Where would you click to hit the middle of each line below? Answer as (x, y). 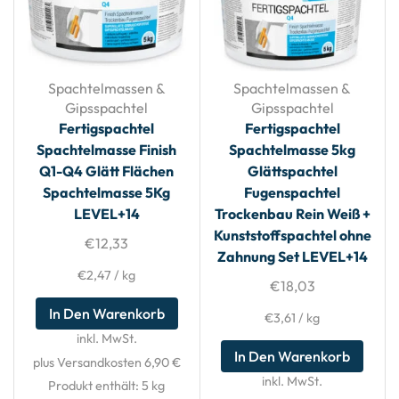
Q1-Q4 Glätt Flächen (107, 171)
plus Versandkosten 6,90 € (106, 362)
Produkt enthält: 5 (100, 386)
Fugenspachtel (293, 193)
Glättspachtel (292, 171)
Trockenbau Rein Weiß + (292, 214)
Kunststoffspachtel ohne (292, 236)
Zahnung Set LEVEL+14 (292, 257)
